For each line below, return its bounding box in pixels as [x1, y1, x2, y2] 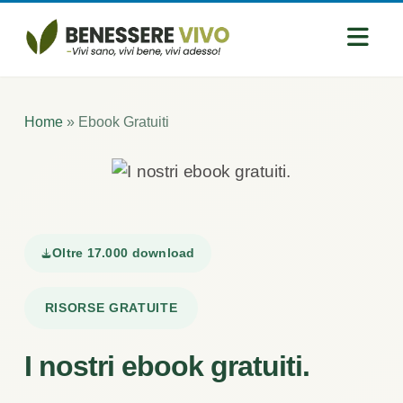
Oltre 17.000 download [52, 246, 195, 260]
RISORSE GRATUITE [44, 300, 178, 315]
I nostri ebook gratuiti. [24, 350, 309, 383]
